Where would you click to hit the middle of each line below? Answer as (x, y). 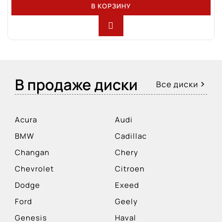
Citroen (130, 168)
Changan (32, 152)
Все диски (177, 84)
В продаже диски (76, 84)
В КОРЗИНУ (111, 6)
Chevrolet (34, 168)
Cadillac (131, 136)
